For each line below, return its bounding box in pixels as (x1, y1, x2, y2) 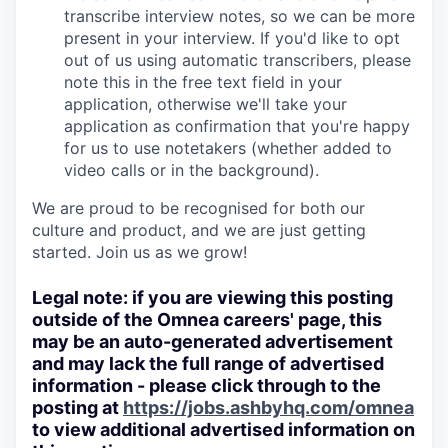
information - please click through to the (32, 374, 381, 396)
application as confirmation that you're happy (64, 115, 410, 136)
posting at (32, 396, 123, 418)
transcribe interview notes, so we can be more (64, 5, 415, 26)
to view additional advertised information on (32, 418, 415, 440)
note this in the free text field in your (64, 71, 342, 92)
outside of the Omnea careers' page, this (32, 308, 382, 330)
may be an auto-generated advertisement (32, 330, 393, 352)
